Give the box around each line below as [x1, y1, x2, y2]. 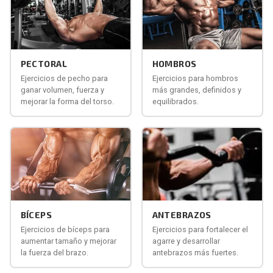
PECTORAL [20, 58, 67, 69]
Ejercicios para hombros [152, 74, 238, 83]
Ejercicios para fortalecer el [152, 225, 248, 235]
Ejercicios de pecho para [20, 74, 108, 83]
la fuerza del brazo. [20, 248, 88, 258]
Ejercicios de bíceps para [20, 225, 110, 235]
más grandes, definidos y [152, 85, 241, 95]
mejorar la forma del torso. [20, 97, 114, 107]
